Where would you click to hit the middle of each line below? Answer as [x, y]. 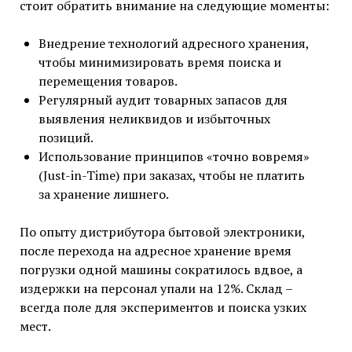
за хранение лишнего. [103, 194]
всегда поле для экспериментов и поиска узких [163, 308]
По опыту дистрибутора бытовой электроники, [162, 232]
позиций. [66, 138]
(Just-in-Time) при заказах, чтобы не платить [171, 176]
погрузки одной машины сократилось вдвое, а [161, 270]
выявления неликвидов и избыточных [154, 119]
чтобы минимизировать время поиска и [159, 62]
